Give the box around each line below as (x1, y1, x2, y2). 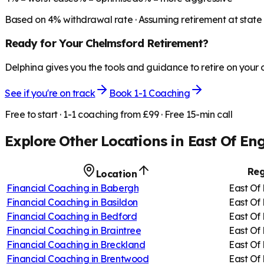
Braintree (100, 224, 141, 236)
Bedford (100, 210, 137, 222)
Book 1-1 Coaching (109, 87, 190, 100)
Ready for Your (5, 36, 85, 51)
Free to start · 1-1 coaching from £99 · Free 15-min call (5, 108, 233, 121)
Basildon (100, 196, 138, 208)
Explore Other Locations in (5, 131, 188, 150)
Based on (5, 13, 48, 25)
